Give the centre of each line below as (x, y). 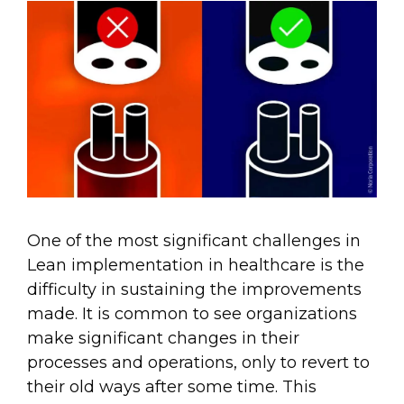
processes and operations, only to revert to (198, 363)
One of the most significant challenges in (194, 241)
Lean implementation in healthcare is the (196, 266)
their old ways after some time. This (172, 387)
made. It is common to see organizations (192, 314)
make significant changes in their (163, 339)
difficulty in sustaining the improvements (194, 290)
